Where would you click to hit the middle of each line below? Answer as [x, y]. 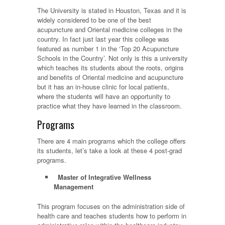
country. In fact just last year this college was [103, 39]
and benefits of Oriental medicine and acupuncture [110, 77]
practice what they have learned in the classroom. [110, 106]
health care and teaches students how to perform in [112, 215]
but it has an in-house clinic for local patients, [103, 87]
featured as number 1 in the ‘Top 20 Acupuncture [108, 49]
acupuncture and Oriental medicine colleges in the [110, 30]
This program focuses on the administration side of [111, 206]
